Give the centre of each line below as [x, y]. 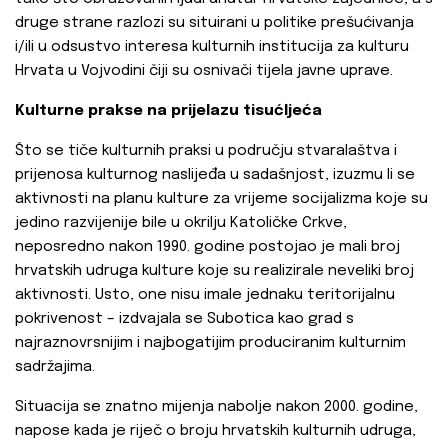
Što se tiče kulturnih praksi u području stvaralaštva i [206, 151]
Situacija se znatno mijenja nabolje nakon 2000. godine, [216, 407]
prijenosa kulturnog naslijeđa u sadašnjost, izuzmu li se [215, 175]
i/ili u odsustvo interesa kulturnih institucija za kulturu [212, 47]
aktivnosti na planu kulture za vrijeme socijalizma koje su [221, 199]
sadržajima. [55, 367]
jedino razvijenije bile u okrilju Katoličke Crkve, [181, 223]
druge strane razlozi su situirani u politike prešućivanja [214, 23]
